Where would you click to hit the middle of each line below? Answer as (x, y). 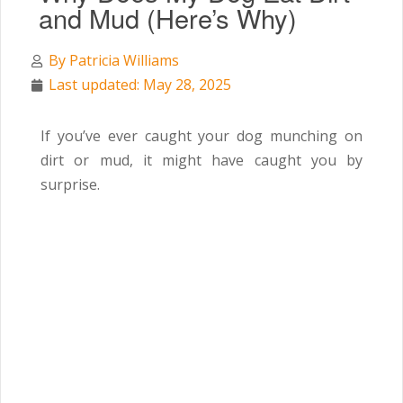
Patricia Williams (122, 60)
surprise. (70, 184)
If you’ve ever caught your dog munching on (201, 136)
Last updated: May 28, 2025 (140, 85)
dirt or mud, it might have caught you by (201, 160)
